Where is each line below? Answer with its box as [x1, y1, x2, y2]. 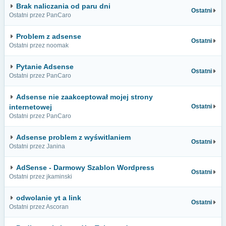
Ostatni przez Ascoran [9, 203, 69, 210]
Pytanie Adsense [16, 63, 74, 71]
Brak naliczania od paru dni [16, 2, 110, 10]
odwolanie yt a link [16, 194, 81, 202]
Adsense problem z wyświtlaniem [16, 133, 131, 141]
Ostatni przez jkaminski [9, 173, 72, 180]
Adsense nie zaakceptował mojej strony [16, 93, 153, 101]
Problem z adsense [16, 32, 81, 40]
